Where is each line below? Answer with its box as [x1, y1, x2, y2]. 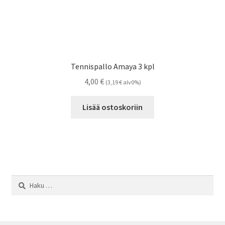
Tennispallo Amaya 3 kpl [70, 61, 155, 71]
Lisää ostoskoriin [82, 102, 143, 113]
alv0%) [122, 78, 141, 86]
